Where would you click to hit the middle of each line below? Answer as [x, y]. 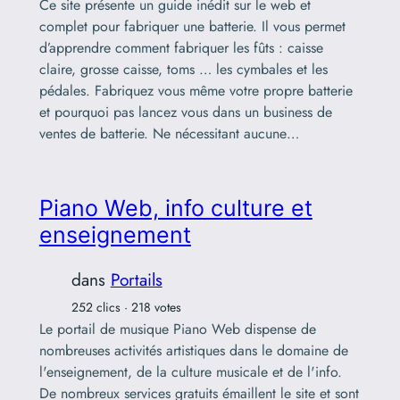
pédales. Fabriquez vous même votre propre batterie [196, 90]
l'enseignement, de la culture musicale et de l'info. [190, 371]
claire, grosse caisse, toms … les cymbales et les [183, 69]
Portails [136, 279]
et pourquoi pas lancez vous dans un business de [185, 112]
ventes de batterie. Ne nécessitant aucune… [169, 133]
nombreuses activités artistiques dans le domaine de [193, 350]
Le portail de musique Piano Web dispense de [177, 329]
